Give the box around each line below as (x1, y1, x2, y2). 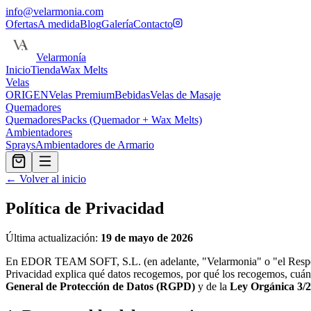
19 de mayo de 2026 (101, 231, 193, 244)
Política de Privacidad (6, 199, 164, 217)
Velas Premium (49, 89, 115, 101)
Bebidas (115, 89, 150, 101)
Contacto (133, 18, 173, 30)
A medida (37, 18, 80, 30)
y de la (198, 280, 227, 292)
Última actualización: (6, 231, 98, 244)
